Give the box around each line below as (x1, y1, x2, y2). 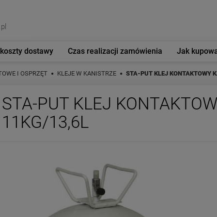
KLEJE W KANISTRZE (57, 70, 116, 77)
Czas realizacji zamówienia (68, 46, 162, 56)
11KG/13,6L (2, 112, 89, 132)
